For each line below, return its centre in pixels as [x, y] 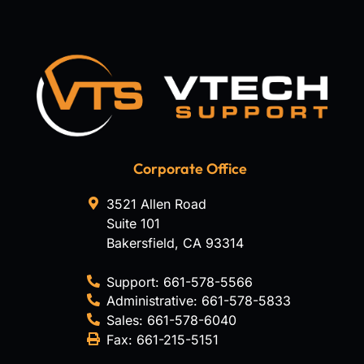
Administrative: [154, 300]
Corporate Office [190, 168]
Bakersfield [140, 243]
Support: [134, 282]
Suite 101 [133, 223]
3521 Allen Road [156, 204]
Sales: [126, 320]
